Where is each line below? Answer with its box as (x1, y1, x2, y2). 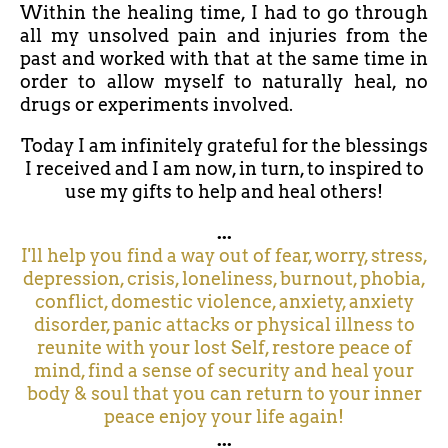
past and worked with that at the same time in (20, 47, 428, 69)
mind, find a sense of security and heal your (34, 359, 414, 381)
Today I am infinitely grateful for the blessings (20, 134, 428, 156)
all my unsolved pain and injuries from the (20, 24, 428, 46)
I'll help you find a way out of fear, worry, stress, (20, 244, 428, 266)
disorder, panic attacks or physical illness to (33, 313, 415, 335)
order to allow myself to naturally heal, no (20, 70, 428, 92)
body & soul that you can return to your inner (26, 382, 422, 404)
